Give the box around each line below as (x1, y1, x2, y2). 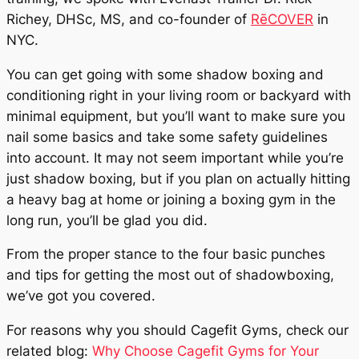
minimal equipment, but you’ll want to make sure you (6, 107, 345, 124)
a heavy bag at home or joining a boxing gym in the (6, 191, 336, 208)
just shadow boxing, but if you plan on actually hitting (6, 170, 350, 187)
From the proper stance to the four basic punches (6, 246, 325, 263)
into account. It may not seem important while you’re (6, 149, 344, 166)
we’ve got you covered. (6, 288, 155, 305)
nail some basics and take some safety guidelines (6, 128, 328, 145)
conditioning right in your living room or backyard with (6, 87, 351, 103)
